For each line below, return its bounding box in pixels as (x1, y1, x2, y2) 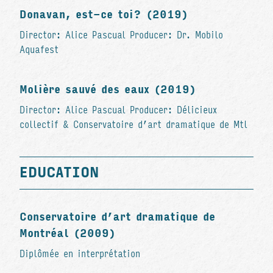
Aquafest (19, 43, 58, 55)
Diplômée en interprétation (19, 247, 140, 260)
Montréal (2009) (19, 226, 115, 240)
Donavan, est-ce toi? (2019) (19, 7, 188, 21)
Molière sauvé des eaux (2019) (19, 82, 196, 96)
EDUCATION (19, 163, 99, 182)
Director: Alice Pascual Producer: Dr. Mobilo (19, 29, 223, 41)
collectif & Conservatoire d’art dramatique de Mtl (19, 118, 247, 130)
